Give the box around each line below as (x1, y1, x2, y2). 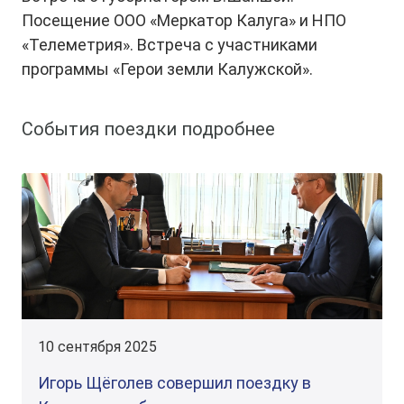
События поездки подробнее (22, 118, 275, 140)
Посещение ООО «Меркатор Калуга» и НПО (22, 11, 346, 30)
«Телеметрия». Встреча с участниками (22, 35, 317, 54)
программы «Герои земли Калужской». (22, 60, 313, 78)
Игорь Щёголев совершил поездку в (38, 373, 311, 392)
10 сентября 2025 (38, 338, 157, 355)
